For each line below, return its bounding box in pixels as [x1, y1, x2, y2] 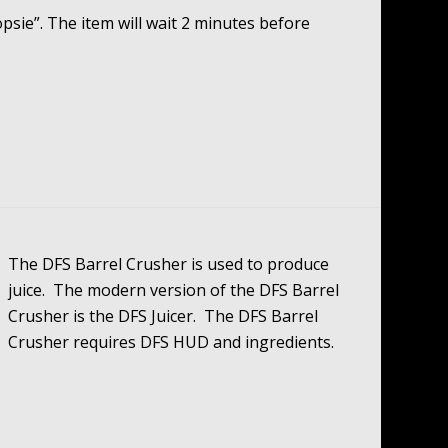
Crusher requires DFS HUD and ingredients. [8, 331, 335, 354]
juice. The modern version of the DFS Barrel [8, 279, 340, 302]
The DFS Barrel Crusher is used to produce [8, 253, 330, 276]
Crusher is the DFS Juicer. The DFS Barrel [8, 305, 319, 328]
